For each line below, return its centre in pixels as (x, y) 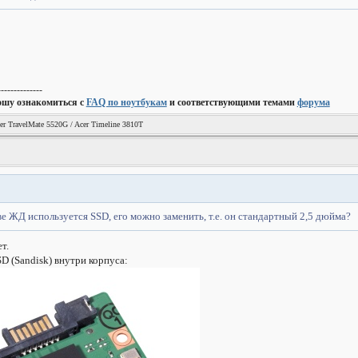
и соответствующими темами (232, 102)
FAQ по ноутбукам (126, 102)
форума (313, 102)
